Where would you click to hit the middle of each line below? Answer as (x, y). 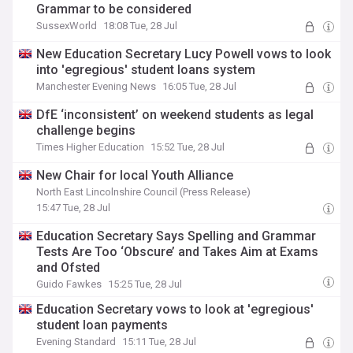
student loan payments (102, 325)
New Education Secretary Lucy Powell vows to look (184, 54)
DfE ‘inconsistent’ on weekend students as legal (175, 115)
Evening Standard (76, 342)
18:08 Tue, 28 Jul (141, 26)
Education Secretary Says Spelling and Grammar (176, 236)
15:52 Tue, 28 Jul (188, 147)
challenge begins (86, 130)
